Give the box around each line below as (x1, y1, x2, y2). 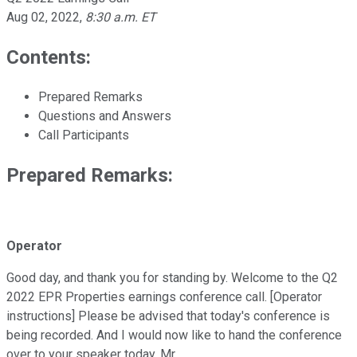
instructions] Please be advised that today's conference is (6, 308, 330, 324)
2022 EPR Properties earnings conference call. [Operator (6, 289, 322, 305)
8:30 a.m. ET (85, 9, 156, 25)
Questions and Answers (38, 108, 171, 124)
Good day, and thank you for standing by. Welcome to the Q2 (6, 270, 338, 286)
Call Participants (38, 127, 129, 143)
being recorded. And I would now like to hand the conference (6, 328, 342, 343)
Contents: (6, 45, 91, 69)
